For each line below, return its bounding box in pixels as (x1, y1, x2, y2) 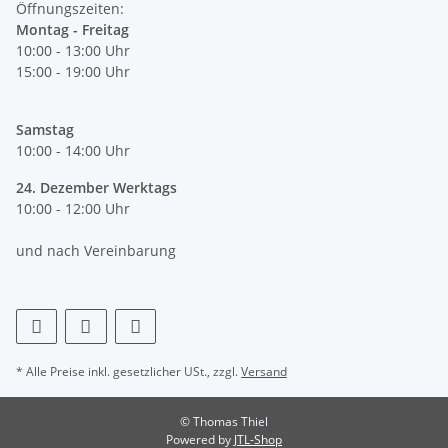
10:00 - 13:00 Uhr (16, 40, 130, 60)
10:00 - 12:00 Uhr (16, 198, 130, 218)
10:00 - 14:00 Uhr (16, 140, 130, 160)
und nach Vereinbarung (16, 240, 176, 260)
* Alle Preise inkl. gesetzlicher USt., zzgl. (16, 362, 241, 380)
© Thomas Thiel (180, 412, 268, 430)
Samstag (16, 119, 74, 139)
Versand (241, 362, 287, 380)
